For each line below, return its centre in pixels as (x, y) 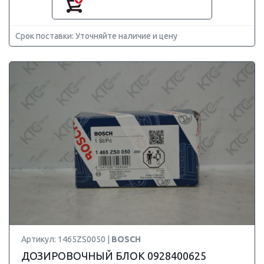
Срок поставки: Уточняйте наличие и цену (96, 36)
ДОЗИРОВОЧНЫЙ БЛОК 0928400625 (114, 256)
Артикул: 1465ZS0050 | (66, 239)
